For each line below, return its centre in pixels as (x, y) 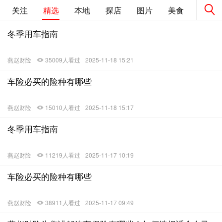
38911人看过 (63, 202)
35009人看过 (63, 60)
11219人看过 (63, 155)
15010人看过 (63, 107)
